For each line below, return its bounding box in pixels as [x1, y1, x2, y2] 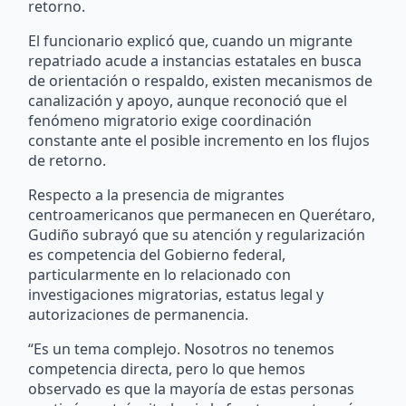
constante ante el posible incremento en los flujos [28, 130, 371, 150]
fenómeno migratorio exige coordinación [28, 110, 313, 130]
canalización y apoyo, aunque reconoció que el [28, 90, 348, 111]
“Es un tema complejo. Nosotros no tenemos [28, 338, 335, 359]
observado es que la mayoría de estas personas [28, 378, 355, 399]
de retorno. [28, 150, 107, 170]
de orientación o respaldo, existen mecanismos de [28, 70, 373, 91]
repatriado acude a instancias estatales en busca [28, 50, 362, 71]
